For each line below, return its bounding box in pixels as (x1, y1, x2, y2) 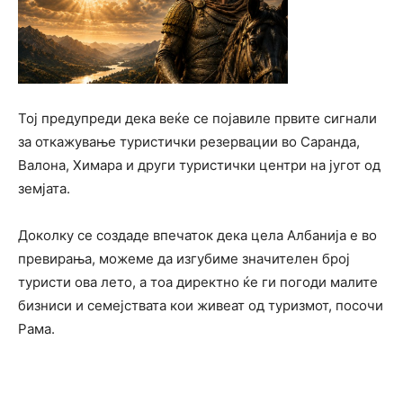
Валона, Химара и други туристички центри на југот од (18, 156, 381, 174)
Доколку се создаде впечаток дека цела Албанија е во (18, 226, 377, 244)
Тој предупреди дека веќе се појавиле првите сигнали (18, 109, 377, 127)
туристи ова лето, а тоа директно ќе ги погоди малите (18, 273, 378, 291)
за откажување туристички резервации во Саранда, (18, 132, 360, 150)
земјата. (18, 179, 70, 197)
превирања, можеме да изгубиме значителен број (18, 249, 350, 267)
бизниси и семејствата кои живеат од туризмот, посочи (18, 296, 383, 314)
